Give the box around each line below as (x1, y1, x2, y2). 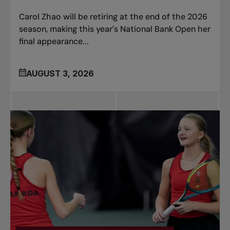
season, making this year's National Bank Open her (19, 24, 211, 35)
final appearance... (19, 36, 89, 47)
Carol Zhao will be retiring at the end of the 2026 (19, 11, 208, 23)
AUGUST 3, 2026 (26, 68, 94, 79)
